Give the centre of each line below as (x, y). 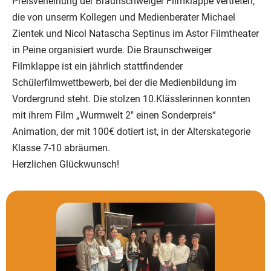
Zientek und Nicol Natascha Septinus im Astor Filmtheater (135, 34)
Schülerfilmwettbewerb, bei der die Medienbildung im (124, 83)
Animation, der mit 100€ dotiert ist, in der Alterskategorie (131, 132)
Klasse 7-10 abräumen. (61, 148)
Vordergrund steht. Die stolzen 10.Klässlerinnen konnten (131, 99)
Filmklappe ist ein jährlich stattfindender (97, 67)
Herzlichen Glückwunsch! (66, 165)
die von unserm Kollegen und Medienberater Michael (124, 18)
